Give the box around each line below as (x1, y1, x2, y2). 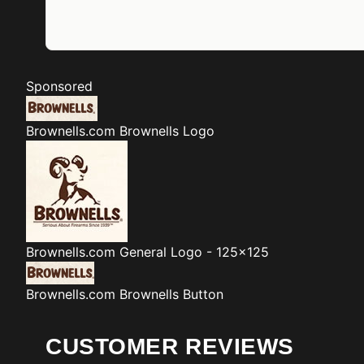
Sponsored (26, 78, 93, 94)
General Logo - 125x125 (119, 244, 269, 260)
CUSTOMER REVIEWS (45, 334, 294, 359)
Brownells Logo (119, 123, 214, 139)
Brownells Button (119, 286, 223, 302)
